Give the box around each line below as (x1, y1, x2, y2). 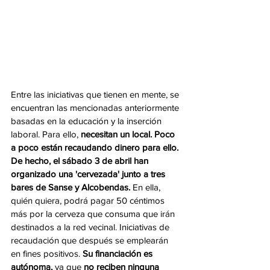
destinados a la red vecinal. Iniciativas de (11, 221, 172, 232)
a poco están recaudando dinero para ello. (11, 142, 181, 152)
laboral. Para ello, (11, 128, 81, 139)
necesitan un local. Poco (81, 128, 177, 139)
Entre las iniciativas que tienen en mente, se (11, 89, 181, 99)
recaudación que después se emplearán (11, 234, 171, 245)
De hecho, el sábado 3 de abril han (11, 155, 151, 166)
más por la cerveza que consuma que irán (11, 208, 177, 219)
